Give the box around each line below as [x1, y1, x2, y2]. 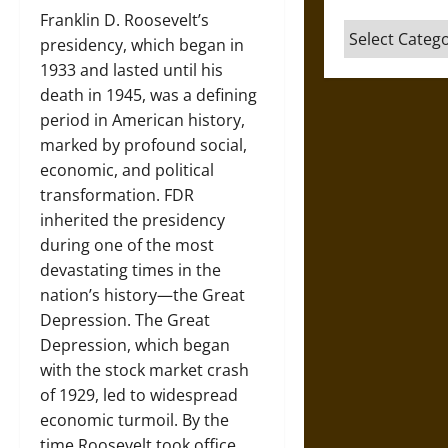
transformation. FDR [40, 184, 194, 206]
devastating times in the [40, 259, 221, 281]
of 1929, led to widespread [40, 384, 238, 406]
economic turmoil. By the [40, 409, 229, 431]
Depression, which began [40, 334, 230, 356]
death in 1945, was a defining [40, 84, 257, 106]
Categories [342, 20, 427, 42]
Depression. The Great [40, 309, 210, 331]
